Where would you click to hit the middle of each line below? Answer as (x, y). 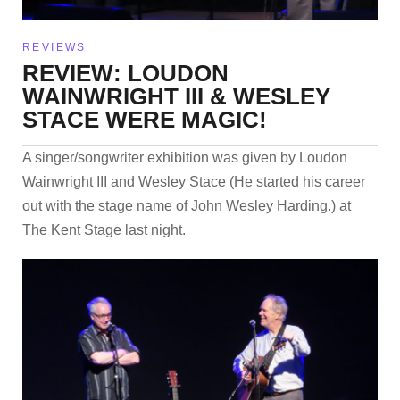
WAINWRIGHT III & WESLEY (176, 97)
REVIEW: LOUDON (125, 74)
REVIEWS (54, 48)
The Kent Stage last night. (104, 230)
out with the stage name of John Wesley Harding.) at (187, 206)
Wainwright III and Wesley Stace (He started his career (194, 182)
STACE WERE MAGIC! (145, 120)
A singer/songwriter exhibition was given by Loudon (185, 158)
